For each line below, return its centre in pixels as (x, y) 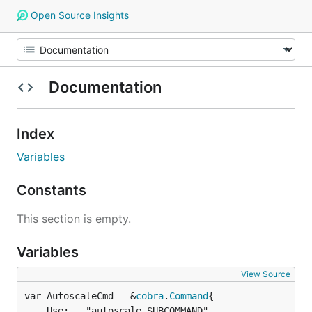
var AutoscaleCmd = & (80, 296)
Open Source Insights (78, 15)
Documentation (105, 87)
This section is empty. (74, 219)
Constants (53, 190)
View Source (266, 274)
